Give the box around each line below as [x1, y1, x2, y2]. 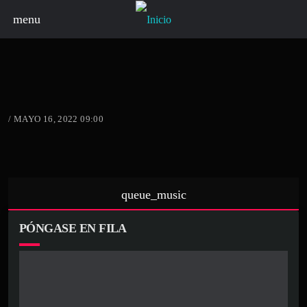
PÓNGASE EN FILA [19, 221, 127, 235]
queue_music [121, 187, 186, 201]
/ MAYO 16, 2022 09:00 [8, 113, 104, 124]
